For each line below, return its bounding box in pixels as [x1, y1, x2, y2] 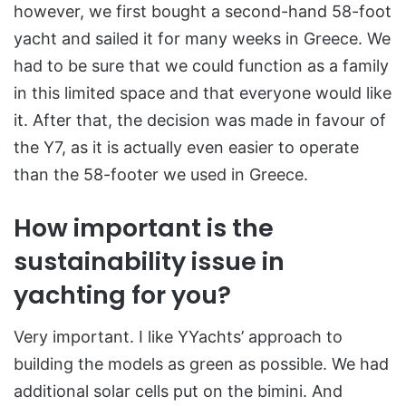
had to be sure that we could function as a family [14, 55, 389, 75]
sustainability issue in [14, 244, 285, 278]
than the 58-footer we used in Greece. [14, 164, 308, 184]
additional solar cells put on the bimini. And [14, 382, 343, 401]
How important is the [14, 210, 274, 245]
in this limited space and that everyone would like [14, 82, 391, 102]
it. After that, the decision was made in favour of [14, 110, 386, 130]
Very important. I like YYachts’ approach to [14, 327, 343, 347]
